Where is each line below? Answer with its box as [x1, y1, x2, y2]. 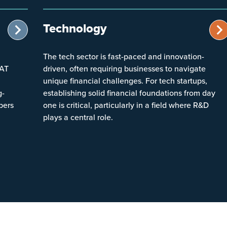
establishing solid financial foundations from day [43, 87, 215, 98]
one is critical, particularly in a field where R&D [43, 99, 209, 110]
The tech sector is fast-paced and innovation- [43, 50, 204, 62]
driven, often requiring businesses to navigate [43, 62, 206, 74]
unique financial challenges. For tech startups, [43, 74, 207, 86]
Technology [43, 19, 107, 37]
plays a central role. [43, 111, 113, 123]
